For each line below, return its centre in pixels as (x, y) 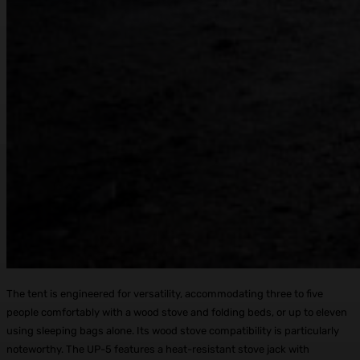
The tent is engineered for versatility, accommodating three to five (165, 293)
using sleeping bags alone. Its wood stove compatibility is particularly (173, 330)
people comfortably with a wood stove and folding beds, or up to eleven (177, 312)
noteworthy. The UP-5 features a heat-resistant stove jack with (158, 349)
